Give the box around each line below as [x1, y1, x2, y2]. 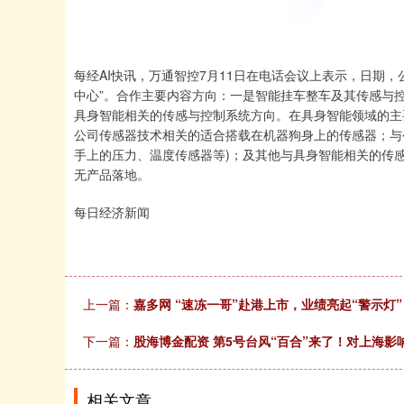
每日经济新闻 [74, 203, 150, 221]
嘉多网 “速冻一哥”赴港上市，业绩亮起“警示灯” [133, 295, 402, 313]
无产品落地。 [74, 165, 150, 183]
